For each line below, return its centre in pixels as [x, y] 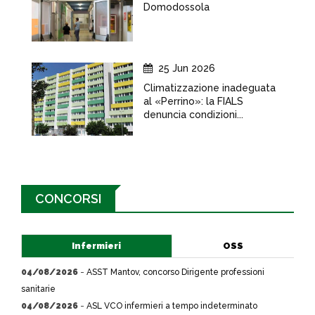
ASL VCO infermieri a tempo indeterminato [172, 306]
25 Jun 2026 [187, 68]
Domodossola [176, 7]
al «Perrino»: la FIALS [193, 101]
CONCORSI [68, 199]
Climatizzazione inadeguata [210, 88]
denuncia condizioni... [193, 115]
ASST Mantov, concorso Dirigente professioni [175, 272]
